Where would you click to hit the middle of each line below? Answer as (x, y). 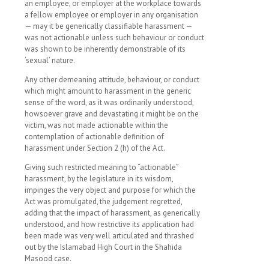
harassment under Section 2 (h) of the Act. (95, 148)
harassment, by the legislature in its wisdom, (99, 179)
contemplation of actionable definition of (94, 137)
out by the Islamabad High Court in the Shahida (103, 247)
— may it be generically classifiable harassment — (108, 26)
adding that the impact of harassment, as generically (112, 213)
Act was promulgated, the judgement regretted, (103, 202)
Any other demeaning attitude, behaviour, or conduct (112, 80)
